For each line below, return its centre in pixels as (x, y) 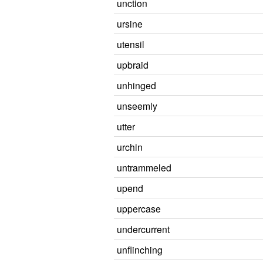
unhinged (136, 85)
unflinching (140, 249)
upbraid (133, 65)
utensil (131, 44)
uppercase (139, 208)
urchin (130, 147)
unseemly (137, 106)
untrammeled (144, 167)
